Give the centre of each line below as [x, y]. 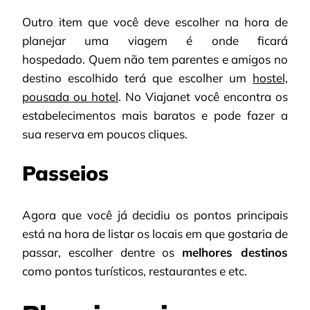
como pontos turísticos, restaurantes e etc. [135, 271]
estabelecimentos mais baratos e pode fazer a [155, 115]
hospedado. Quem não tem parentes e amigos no [155, 59]
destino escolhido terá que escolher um [137, 77]
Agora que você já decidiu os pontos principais [155, 215]
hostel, [270, 77]
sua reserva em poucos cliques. [105, 134]
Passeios [65, 173]
